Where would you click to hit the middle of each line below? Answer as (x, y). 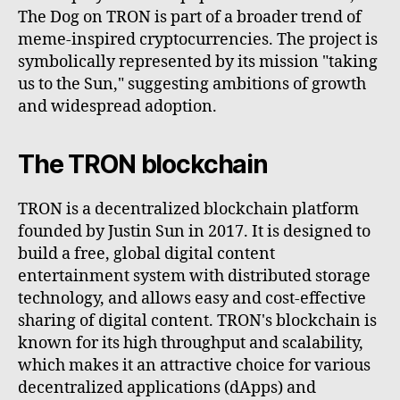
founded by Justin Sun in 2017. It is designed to (194, 231)
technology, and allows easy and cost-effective (192, 298)
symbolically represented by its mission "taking (198, 62)
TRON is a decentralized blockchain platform (188, 209)
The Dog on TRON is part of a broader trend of (190, 17)
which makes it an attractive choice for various (194, 365)
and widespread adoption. (117, 106)
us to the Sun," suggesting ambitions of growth (192, 84)
